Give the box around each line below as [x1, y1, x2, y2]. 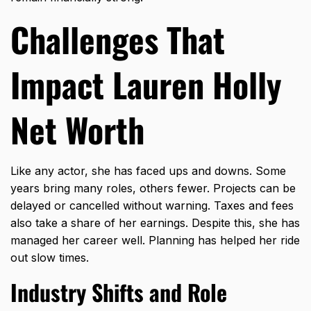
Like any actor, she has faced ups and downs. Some [10, 163, 286, 178]
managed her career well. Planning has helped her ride [10, 233, 300, 247]
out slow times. [10, 250, 89, 264]
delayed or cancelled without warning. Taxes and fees [10, 198, 294, 212]
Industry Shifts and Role [10, 275, 227, 308]
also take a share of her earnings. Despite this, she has [10, 215, 300, 230]
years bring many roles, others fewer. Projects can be [10, 180, 296, 195]
